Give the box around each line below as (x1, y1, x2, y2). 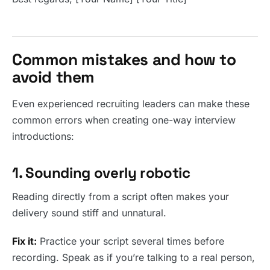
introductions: (12, 130, 74, 143)
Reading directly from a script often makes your (12, 190, 229, 203)
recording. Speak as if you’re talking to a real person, (12, 251, 255, 264)
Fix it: (12, 235, 37, 248)
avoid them (12, 67, 95, 88)
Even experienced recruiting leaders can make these (12, 98, 250, 110)
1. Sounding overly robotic (12, 163, 190, 183)
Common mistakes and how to (12, 49, 236, 71)
